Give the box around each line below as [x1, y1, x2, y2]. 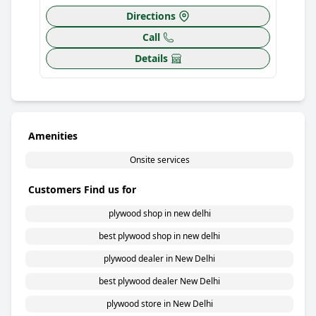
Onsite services [129, 154, 190, 166]
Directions [126, 9, 176, 23]
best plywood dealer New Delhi [99, 275, 220, 287]
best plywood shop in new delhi [99, 230, 220, 242]
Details [134, 51, 168, 65]
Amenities [28, 129, 78, 142]
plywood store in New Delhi [106, 298, 213, 310]
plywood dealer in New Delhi [104, 253, 215, 265]
